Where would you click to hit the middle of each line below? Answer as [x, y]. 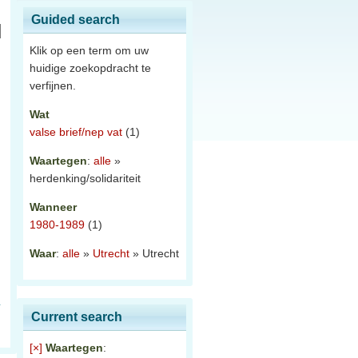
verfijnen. [53, 86]
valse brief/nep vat [76, 132]
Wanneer [53, 207]
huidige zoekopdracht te [90, 68]
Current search [77, 317]
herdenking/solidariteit [85, 178]
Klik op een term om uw [89, 50]
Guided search [76, 20]
